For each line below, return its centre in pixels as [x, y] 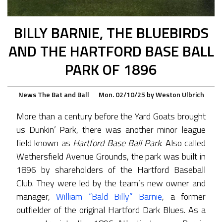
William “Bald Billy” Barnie [109, 196]
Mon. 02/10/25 [122, 94]
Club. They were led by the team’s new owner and [111, 183]
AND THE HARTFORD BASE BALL [111, 51]
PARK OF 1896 [111, 69]
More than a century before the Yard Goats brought [111, 116]
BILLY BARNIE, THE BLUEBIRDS [111, 32]
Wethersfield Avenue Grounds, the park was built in [111, 156]
